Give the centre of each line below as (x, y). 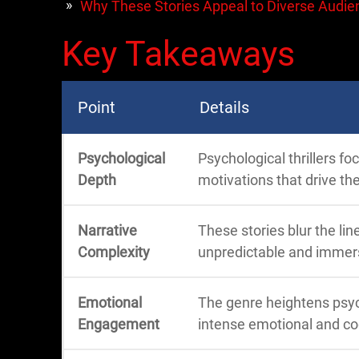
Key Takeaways (178, 54)
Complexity (114, 252)
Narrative (107, 230)
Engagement (119, 324)
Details (224, 107)
